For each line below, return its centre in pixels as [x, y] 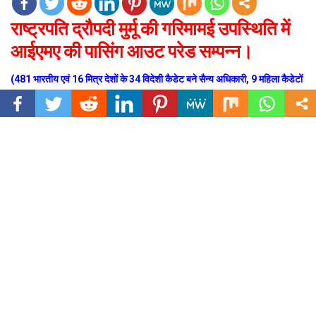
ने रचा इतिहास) [37, 98]
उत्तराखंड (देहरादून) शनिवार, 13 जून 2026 [86, 127]
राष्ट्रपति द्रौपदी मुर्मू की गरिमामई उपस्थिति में [150, 28]
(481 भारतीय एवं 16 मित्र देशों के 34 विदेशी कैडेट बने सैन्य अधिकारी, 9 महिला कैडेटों [157, 79]
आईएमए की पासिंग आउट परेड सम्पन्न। [132, 50]
